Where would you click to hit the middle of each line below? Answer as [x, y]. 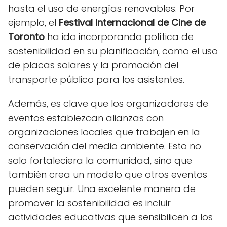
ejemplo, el [33, 22]
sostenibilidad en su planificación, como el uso [113, 51]
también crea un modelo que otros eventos [108, 174]
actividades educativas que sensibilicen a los [110, 217]
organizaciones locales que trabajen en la [104, 132]
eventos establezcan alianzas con [86, 118]
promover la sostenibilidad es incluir [89, 203]
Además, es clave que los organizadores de [108, 103]
